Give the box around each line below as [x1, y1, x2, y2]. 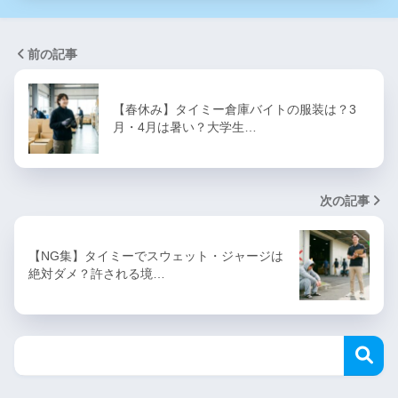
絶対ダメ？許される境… [28, 267, 165, 282]
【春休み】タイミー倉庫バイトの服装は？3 [113, 102, 356, 117]
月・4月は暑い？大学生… [113, 120, 257, 135]
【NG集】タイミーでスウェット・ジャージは [28, 249, 283, 264]
